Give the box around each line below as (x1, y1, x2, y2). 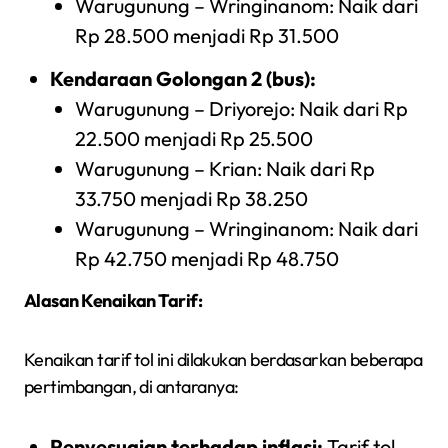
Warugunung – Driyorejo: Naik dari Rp (75, 95, 409, 121)
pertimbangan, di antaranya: (24, 374, 239, 398)
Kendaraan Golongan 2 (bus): (49, 65, 316, 91)
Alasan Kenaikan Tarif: (24, 288, 203, 312)
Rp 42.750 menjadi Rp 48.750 (75, 245, 340, 271)
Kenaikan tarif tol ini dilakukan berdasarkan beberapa (24, 347, 423, 371)
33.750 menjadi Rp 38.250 (75, 185, 309, 211)
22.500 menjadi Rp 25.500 (75, 125, 314, 151)
